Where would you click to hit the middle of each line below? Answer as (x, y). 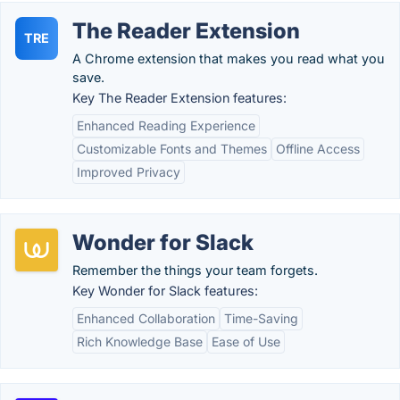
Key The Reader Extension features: (179, 98)
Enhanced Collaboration (146, 318)
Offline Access (318, 149)
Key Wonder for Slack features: (165, 291)
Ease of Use (246, 342)
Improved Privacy (129, 172)
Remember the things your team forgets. (195, 270)
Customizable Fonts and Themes (172, 149)
